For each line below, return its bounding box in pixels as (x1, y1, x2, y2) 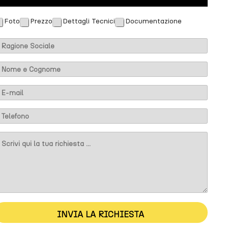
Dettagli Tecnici (62, 17, 115, 26)
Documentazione (125, 17, 182, 26)
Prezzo (30, 17, 52, 26)
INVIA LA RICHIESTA (57, 209, 145, 219)
